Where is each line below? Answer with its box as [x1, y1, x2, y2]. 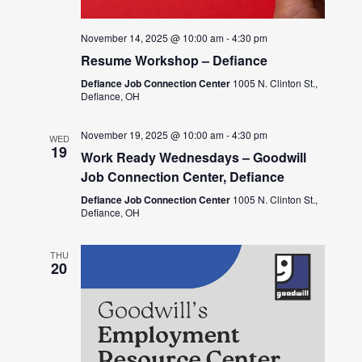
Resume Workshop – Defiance [81, 51, 268, 70]
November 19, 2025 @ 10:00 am [81, 128, 225, 142]
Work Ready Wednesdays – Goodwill [81, 148, 307, 167]
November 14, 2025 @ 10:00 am [81, 31, 225, 45]
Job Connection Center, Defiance [81, 167, 285, 187]
